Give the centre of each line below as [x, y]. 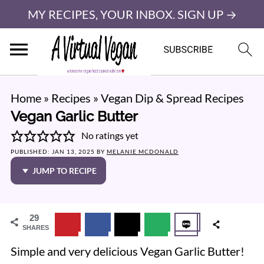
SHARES [35, 227]
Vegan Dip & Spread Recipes [172, 98]
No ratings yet [110, 135]
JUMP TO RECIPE [64, 171]
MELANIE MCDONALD [142, 151]
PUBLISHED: [31, 151]
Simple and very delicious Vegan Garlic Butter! [127, 251]
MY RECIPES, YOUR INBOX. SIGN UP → [132, 14]
